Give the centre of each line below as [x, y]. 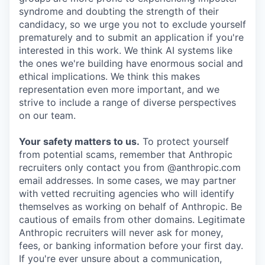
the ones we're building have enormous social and [131, 63]
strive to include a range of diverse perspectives [127, 102]
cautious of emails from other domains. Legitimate [132, 219]
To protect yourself [184, 141]
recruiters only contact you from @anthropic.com [130, 167]
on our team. [47, 115]
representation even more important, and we [119, 89]
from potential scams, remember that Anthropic [126, 154]
